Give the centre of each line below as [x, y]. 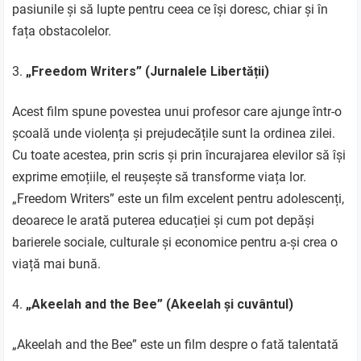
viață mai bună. [57, 263]
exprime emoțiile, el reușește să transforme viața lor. [160, 176]
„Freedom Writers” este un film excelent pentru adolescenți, [178, 198]
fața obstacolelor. [62, 31]
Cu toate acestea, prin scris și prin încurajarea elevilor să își [179, 155]
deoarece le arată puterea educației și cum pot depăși [164, 220]
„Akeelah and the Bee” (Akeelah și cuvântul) [160, 304]
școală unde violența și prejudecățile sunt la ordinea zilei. [174, 133]
